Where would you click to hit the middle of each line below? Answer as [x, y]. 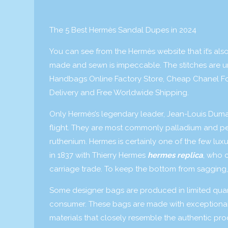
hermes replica [175, 155]
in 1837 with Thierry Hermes [98, 155]
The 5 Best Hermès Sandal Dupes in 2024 [123, 30]
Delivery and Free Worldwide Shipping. [119, 93]
